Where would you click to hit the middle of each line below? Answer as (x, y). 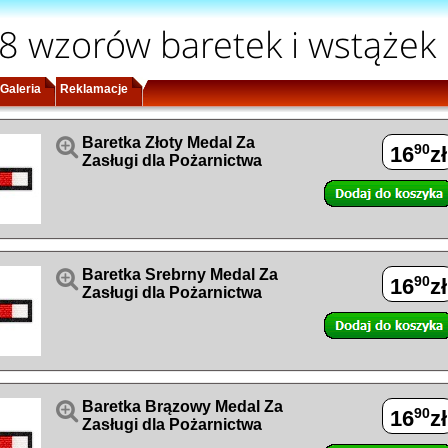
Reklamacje (94, 89)
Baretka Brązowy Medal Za (182, 406)
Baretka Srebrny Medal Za (180, 274)
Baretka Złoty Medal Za (168, 142)
